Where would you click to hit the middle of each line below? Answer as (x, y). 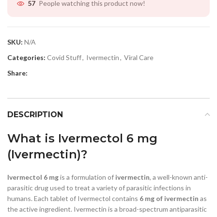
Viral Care (139, 57)
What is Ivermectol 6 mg (82, 138)
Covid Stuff (64, 57)
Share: (17, 73)
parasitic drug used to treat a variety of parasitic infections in (99, 187)
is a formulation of (87, 177)
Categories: (26, 57)
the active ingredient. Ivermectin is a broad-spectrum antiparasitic (107, 209)
